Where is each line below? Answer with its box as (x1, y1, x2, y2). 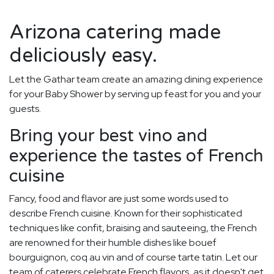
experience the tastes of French (9, 146, 264, 167)
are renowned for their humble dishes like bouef (9, 236, 217, 250)
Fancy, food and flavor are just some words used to (9, 192, 229, 206)
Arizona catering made (9, 21, 221, 45)
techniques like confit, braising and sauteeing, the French (9, 221, 257, 235)
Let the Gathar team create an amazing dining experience (9, 73, 263, 86)
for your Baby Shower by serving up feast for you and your (9, 87, 261, 101)
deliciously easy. (9, 44, 157, 68)
